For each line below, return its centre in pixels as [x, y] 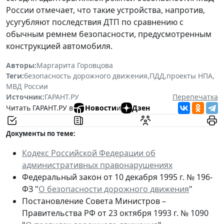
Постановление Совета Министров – [94, 201]
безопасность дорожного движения [86, 75]
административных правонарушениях [97, 165]
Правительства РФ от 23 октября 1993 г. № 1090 [115, 213]
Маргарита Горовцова [75, 65]
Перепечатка [195, 96]
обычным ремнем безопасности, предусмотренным [109, 34]
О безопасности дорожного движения [114, 189]
